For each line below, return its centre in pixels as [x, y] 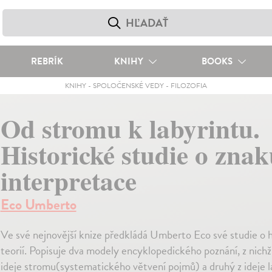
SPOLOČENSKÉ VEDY [128, 86]
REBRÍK [47, 61]
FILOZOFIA [189, 86]
